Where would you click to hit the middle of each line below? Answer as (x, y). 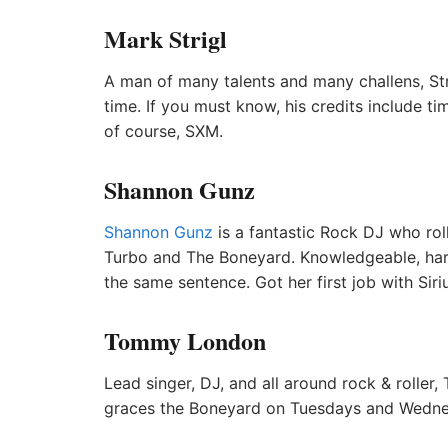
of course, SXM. (163, 131)
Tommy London (185, 340)
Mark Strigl (165, 38)
